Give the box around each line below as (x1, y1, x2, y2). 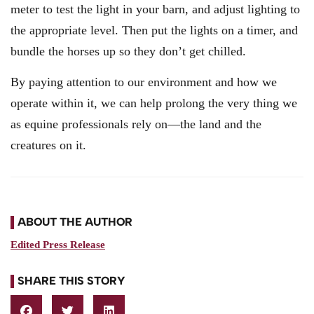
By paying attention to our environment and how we (11, 75, 277, 90)
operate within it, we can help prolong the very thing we (11, 96, 297, 111)
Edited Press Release (11, 238, 105, 250)
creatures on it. (11, 138, 86, 153)
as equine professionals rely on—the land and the (11, 117, 261, 132)
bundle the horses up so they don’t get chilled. (11, 43, 246, 58)
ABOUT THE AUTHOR (18, 214, 132, 228)
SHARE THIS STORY (18, 273, 125, 287)
